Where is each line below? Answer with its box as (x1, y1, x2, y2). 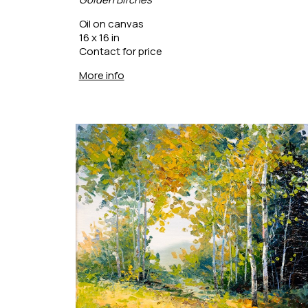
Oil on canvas (78, 16, 144, 32)
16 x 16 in (78, 30, 120, 45)
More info (78, 68, 124, 83)
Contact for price (78, 44, 162, 59)
